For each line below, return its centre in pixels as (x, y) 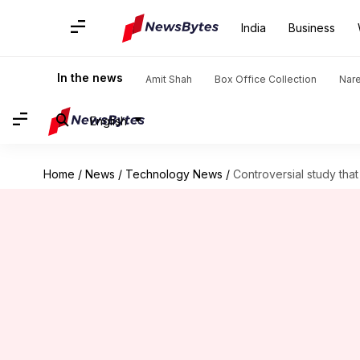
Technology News (174, 174)
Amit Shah (169, 79)
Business (312, 28)
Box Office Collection (266, 79)
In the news (90, 78)
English (108, 121)
